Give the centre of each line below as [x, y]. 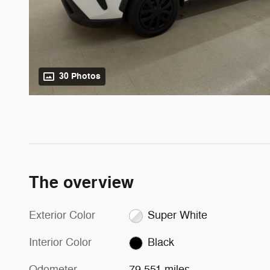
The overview [81, 183]
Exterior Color [62, 215]
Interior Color [60, 243]
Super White [177, 215]
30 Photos [80, 77]
